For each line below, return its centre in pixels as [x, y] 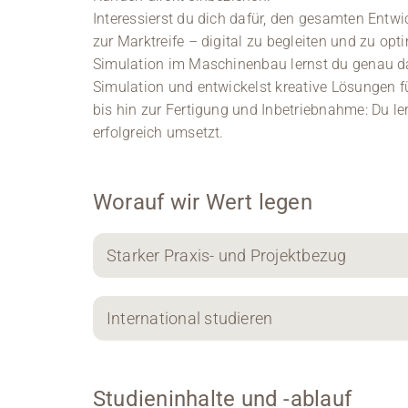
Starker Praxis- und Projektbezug [226, 256]
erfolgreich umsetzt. [158, 133]
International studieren [189, 319]
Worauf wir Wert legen [202, 203]
